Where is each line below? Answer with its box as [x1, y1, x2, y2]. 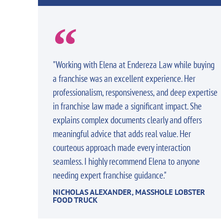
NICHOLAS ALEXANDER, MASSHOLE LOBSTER [53, 187, 205, 197]
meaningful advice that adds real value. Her [53, 127, 191, 140]
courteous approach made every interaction [53, 141, 190, 154]
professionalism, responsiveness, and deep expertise [53, 86, 218, 99]
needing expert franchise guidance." [53, 169, 166, 182]
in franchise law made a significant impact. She [53, 100, 202, 112]
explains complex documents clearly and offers [53, 113, 202, 126]
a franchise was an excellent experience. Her [53, 72, 195, 85]
